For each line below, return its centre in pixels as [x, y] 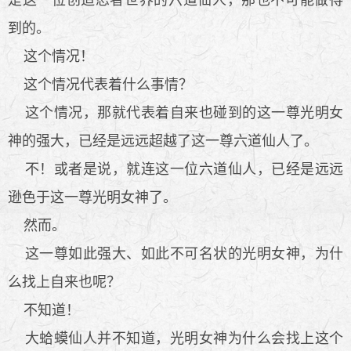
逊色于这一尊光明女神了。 [92, 197]
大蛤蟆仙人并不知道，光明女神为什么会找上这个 [175, 338]
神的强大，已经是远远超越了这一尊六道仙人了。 [163, 141]
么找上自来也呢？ [64, 282]
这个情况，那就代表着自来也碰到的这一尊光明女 [175, 112]
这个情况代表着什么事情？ [100, 84]
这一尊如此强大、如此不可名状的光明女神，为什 [175, 253]
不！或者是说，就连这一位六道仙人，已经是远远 [175, 169]
